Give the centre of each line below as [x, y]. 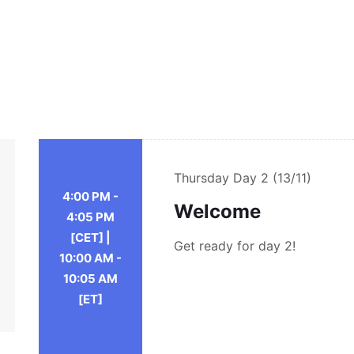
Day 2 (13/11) [273, 178]
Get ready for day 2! [235, 246]
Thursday [204, 178]
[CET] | [91, 237]
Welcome [218, 211]
